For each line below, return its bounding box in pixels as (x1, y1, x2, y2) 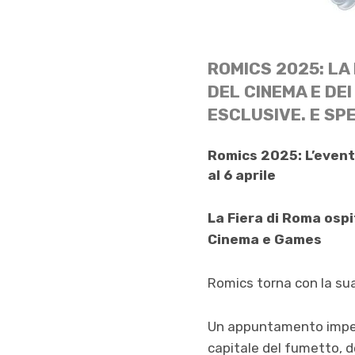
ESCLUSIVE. (208, 104, 306, 124)
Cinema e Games (208, 231, 322, 248)
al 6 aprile (208, 167, 276, 184)
